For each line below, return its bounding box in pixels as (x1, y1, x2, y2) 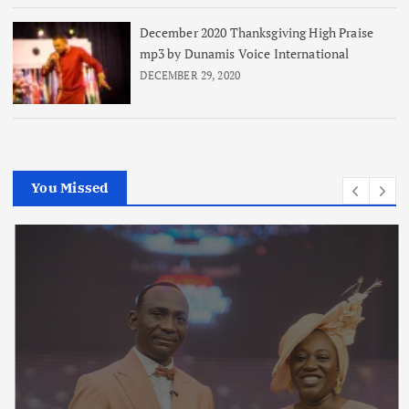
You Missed (31, 179, 109, 197)
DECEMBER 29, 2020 (139, 68, 241, 82)
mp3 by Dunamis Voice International (139, 44, 350, 62)
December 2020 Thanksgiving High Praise (139, 23, 373, 41)
